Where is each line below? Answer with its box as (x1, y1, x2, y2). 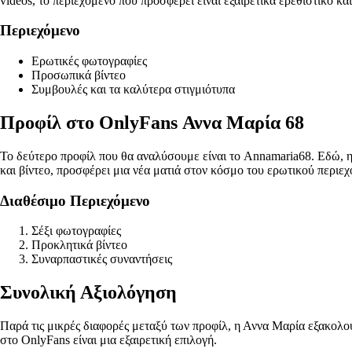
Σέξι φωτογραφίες (31, 224, 121, 238)
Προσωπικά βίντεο (31, 68, 126, 82)
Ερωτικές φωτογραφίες (31, 54, 147, 68)
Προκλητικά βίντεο (31, 238, 127, 252)
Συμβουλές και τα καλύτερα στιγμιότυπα (31, 82, 235, 97)
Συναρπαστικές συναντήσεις (31, 252, 172, 266)
